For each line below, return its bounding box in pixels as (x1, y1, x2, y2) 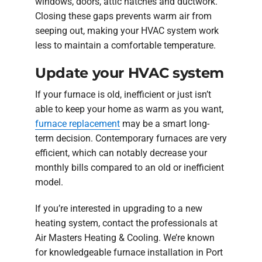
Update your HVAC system (35, 64, 224, 82)
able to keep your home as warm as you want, (35, 104, 223, 115)
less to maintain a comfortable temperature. (35, 39, 216, 51)
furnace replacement (35, 118, 120, 130)
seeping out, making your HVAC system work (35, 25, 219, 36)
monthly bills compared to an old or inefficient (35, 162, 224, 174)
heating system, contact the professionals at (35, 218, 218, 229)
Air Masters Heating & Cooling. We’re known (35, 232, 215, 244)
